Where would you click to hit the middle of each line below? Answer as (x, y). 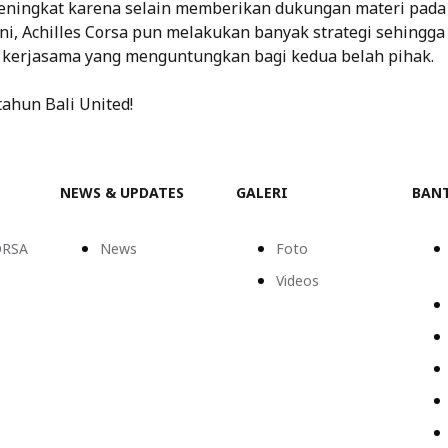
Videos (297, 280)
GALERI (262, 192)
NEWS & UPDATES (122, 192)
